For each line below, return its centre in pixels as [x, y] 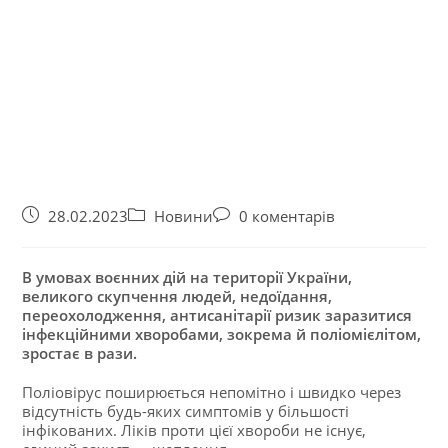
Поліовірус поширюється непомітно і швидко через [212, 391]
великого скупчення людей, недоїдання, [177, 295]
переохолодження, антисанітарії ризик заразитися [217, 314]
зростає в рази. [80, 352]
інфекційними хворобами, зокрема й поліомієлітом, [222, 333]
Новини [184, 216]
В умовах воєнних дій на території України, [187, 276]
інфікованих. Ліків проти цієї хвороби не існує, [194, 429]
